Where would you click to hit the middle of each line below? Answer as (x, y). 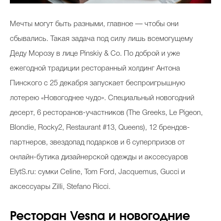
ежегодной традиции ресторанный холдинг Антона (95, 69)
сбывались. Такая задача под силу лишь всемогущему (101, 39)
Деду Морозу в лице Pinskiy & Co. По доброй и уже (95, 54)
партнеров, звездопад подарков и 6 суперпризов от (97, 143)
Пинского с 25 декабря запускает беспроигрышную (97, 84)
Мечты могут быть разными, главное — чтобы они (94, 24)
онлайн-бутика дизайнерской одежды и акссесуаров (99, 158)
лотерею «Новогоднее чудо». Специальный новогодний (102, 98)
